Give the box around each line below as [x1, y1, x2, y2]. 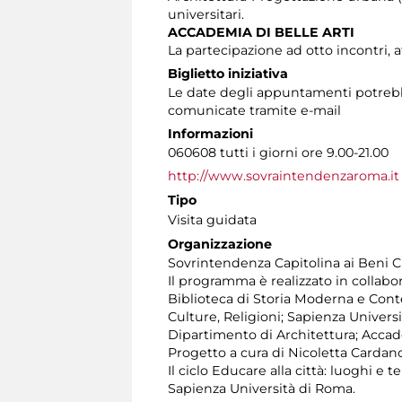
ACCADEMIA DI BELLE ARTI [168, 23, 354, 40]
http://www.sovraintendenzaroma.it [168, 167, 399, 184]
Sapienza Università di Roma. [168, 380, 355, 397]
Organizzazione [168, 235, 272, 252]
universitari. [168, 5, 244, 22]
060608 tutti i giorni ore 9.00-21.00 [168, 144, 389, 161]
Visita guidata [168, 211, 257, 228]
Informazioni [168, 125, 253, 142]
